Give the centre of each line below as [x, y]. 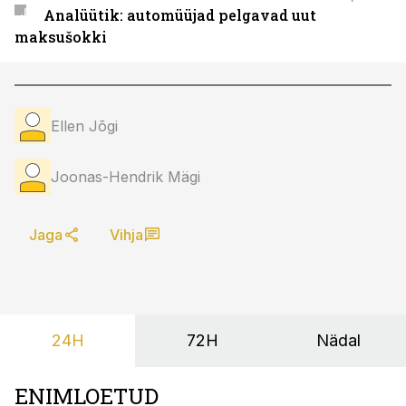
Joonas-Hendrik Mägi [126, 177]
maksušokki [61, 37]
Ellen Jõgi [84, 126]
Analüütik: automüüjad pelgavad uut [179, 15]
